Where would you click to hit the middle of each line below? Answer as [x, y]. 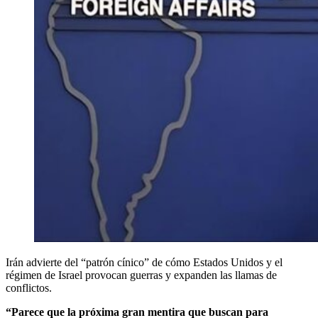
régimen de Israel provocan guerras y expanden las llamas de [141, 275]
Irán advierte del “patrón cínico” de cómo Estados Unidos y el [144, 263]
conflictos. [29, 288]
